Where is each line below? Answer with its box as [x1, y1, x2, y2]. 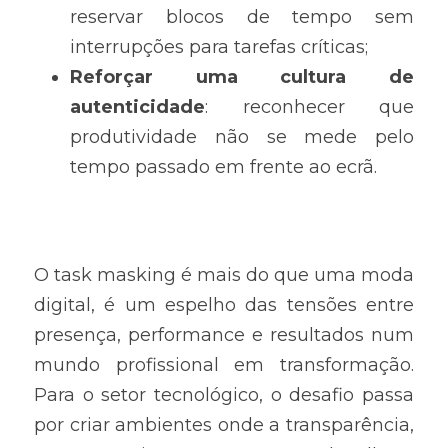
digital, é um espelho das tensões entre [34, 294, 414, 316]
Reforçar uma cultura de [70, 66, 414, 88]
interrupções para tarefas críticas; [70, 36, 368, 58]
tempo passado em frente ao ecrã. [70, 156, 377, 178]
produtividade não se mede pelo [70, 126, 414, 148]
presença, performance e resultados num [34, 324, 414, 346]
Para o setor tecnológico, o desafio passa [34, 384, 414, 406]
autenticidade [70, 96, 205, 118]
